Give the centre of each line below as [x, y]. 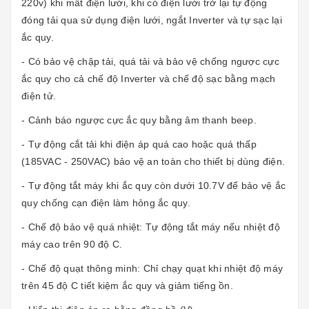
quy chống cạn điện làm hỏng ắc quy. [106, 202]
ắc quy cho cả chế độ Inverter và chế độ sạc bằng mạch [149, 78]
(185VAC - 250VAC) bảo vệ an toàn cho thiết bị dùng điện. [153, 161]
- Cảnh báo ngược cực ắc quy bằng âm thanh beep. [139, 120]
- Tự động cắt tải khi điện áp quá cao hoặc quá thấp [139, 144]
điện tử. [39, 96]
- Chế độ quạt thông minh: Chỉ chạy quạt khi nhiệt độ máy [152, 268]
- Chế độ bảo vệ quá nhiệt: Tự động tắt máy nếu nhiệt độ [151, 227]
